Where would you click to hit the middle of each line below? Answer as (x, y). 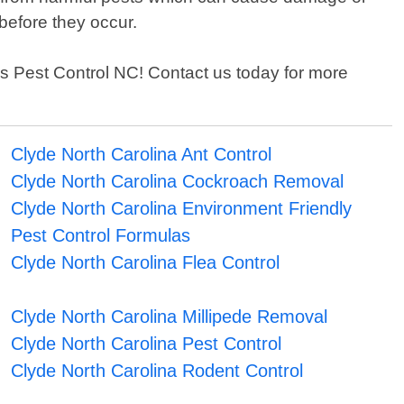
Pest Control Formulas (100, 236)
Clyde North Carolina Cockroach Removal (177, 182)
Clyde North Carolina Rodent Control (156, 371)
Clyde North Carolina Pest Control (146, 344)
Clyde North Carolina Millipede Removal (169, 317)
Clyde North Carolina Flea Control (145, 263)
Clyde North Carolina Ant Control (141, 155)
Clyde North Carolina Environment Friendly (181, 209)
